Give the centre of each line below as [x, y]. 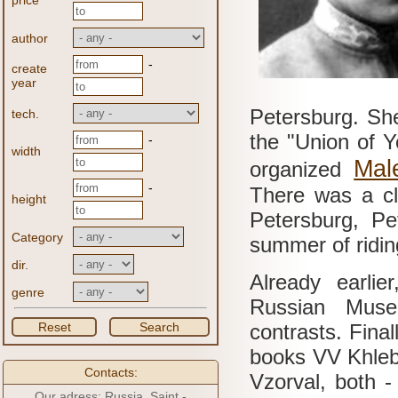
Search [159, 327]
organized [302, 169]
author [30, 38]
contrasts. [300, 332]
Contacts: [111, 372]
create [29, 68]
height [29, 199]
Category [37, 237]
